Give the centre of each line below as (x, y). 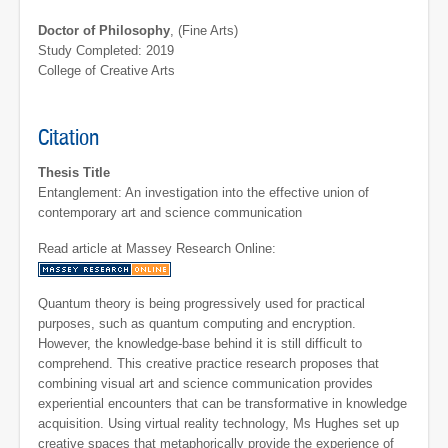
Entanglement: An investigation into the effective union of (203, 193)
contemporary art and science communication (170, 213)
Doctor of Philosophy (104, 31)
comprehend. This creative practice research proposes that (208, 364)
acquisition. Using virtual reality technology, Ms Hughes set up (218, 424)
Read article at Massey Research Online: (157, 248)
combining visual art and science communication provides (205, 384)
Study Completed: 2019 (106, 51)
